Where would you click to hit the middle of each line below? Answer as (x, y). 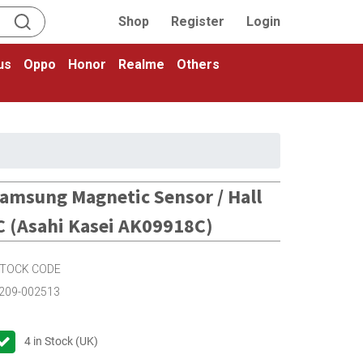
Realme (141, 64)
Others (198, 64)
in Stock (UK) (64, 341)
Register (198, 21)
